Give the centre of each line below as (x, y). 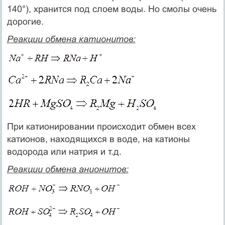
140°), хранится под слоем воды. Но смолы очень (111, 9)
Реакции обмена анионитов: (68, 169)
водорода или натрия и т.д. (64, 151)
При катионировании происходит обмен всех (101, 126)
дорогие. (25, 21)
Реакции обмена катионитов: (71, 39)
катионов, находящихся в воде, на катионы (98, 139)
